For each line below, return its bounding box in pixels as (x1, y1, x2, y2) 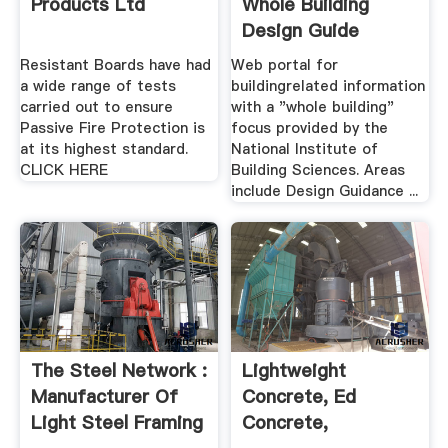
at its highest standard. (19, 139, 188, 160)
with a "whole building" (231, 97, 395, 118)
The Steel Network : (30, 357, 207, 383)
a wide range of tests (19, 76, 176, 97)
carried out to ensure (19, 97, 173, 118)
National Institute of (231, 139, 379, 160)
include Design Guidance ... (231, 181, 419, 202)
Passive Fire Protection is (19, 118, 205, 139)
